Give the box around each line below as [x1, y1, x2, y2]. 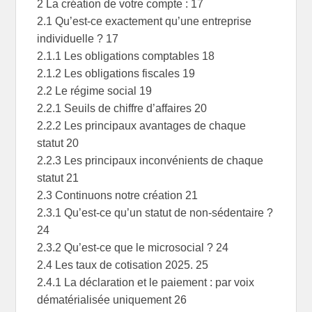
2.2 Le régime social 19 [37, 85, 153, 97]
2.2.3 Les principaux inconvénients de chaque [37, 155, 264, 167]
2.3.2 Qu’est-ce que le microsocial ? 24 [37, 242, 229, 254]
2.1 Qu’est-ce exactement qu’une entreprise [37, 15, 252, 28]
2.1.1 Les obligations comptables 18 [37, 50, 215, 63]
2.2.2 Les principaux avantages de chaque [37, 120, 247, 132]
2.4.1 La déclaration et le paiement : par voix [37, 276, 255, 289]
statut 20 [37, 137, 79, 150]
